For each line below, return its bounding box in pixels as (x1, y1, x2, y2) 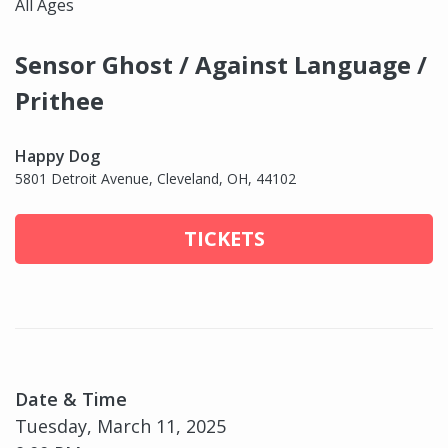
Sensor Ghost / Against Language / (15, 48, 427, 82)
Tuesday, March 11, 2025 (15, 414, 226, 439)
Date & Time (15, 387, 127, 412)
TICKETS (183, 225, 265, 253)
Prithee (15, 84, 104, 118)
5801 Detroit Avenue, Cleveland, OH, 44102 (15, 169, 296, 189)
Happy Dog (15, 145, 100, 168)
